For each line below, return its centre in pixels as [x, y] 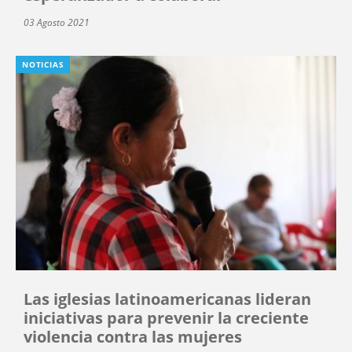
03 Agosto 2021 [57, 22]
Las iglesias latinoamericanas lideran [167, 299]
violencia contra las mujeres [133, 337]
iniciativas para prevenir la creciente [166, 318]
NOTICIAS [43, 64]
